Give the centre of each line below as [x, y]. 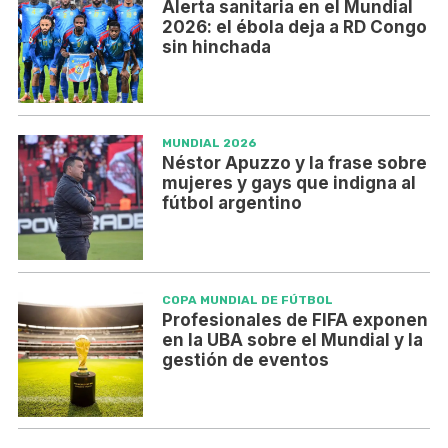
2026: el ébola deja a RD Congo [294, 26]
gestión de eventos [245, 359]
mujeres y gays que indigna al [288, 183]
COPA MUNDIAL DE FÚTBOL [247, 299]
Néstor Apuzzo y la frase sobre [294, 163]
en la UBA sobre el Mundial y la [292, 339]
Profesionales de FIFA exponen [294, 319]
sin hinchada [216, 46]
